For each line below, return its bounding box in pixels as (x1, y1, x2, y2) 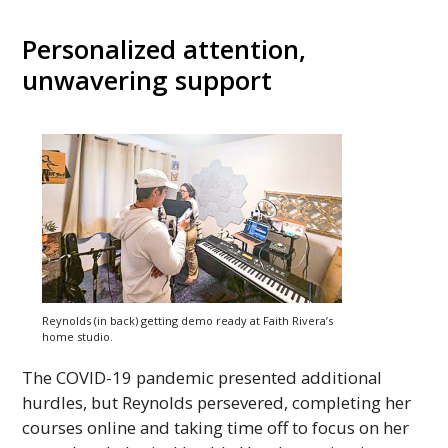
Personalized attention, (22, 31, 307, 67)
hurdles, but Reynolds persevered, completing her (22, 390, 412, 414)
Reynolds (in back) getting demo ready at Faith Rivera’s (42, 312, 334, 328)
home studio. (42, 328, 114, 344)
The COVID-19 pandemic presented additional (22, 365, 383, 389)
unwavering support (22, 62, 273, 98)
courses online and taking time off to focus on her (22, 415, 410, 439)
